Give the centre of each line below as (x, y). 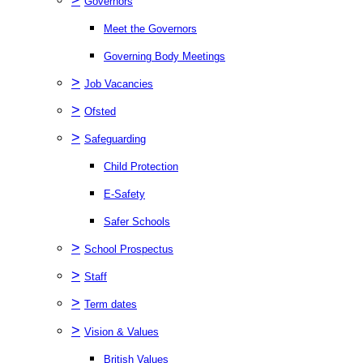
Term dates (111, 304)
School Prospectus (129, 249)
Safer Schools (137, 221)
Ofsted (100, 111)
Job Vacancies (119, 83)
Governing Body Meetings (164, 56)
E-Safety (124, 194)
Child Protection (141, 166)
